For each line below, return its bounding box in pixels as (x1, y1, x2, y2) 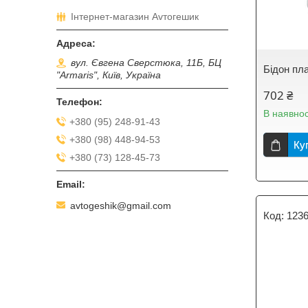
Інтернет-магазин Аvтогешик (71, 11, 199, 23)
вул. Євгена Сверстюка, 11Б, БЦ (71, 57, 221, 69)
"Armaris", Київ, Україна (56, 69, 161, 81)
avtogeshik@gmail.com (70, 199, 171, 211)
